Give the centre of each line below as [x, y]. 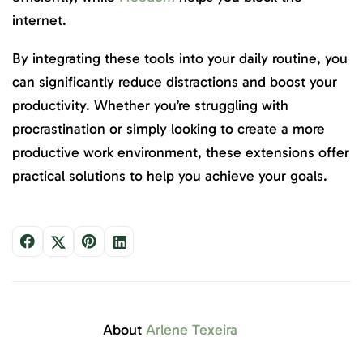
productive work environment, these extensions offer [181, 152]
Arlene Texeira [192, 330]
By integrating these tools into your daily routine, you [180, 58]
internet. [41, 21]
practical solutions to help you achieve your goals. [172, 175]
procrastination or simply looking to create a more [169, 128]
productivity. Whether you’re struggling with [150, 105]
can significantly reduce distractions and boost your [175, 81]
